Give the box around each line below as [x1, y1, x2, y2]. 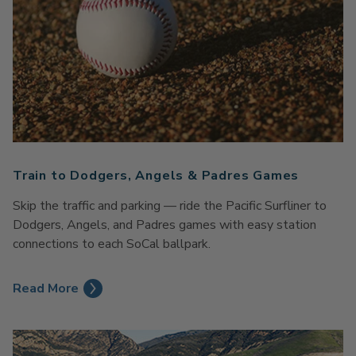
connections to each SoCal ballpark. [13, 234, 211, 253]
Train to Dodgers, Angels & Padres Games [13, 166, 300, 184]
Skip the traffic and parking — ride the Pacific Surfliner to [13, 196, 327, 215]
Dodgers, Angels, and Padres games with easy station [13, 215, 316, 234]
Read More [13, 279, 79, 297]
